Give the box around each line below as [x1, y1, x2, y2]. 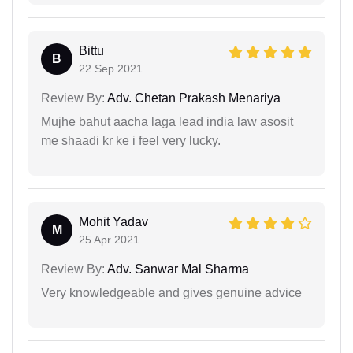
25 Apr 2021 [79, 232, 139, 246]
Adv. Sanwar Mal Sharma [105, 262, 249, 276]
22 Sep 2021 [79, 61, 143, 75]
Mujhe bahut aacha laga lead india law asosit [41, 114, 293, 128]
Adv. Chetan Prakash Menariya [105, 91, 281, 105]
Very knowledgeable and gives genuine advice [41, 285, 302, 299]
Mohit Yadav [79, 214, 148, 229]
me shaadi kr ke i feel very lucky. [41, 133, 221, 147]
